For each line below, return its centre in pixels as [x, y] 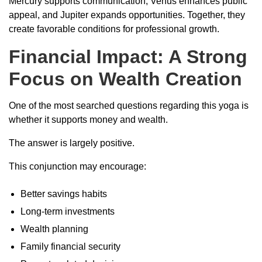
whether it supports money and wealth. [88, 119]
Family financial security [70, 246]
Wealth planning [54, 229]
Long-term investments [68, 211]
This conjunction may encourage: [77, 166]
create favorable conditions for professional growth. [114, 29]
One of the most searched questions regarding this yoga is [129, 105]
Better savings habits [64, 194]
